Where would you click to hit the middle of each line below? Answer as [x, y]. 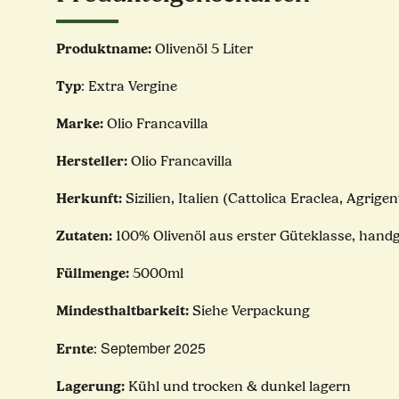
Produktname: [106, 49]
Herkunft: [89, 199]
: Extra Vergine [129, 87]
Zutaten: [86, 236]
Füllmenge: [93, 273]
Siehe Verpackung [249, 311]
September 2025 [151, 348]
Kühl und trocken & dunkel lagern [238, 387]
